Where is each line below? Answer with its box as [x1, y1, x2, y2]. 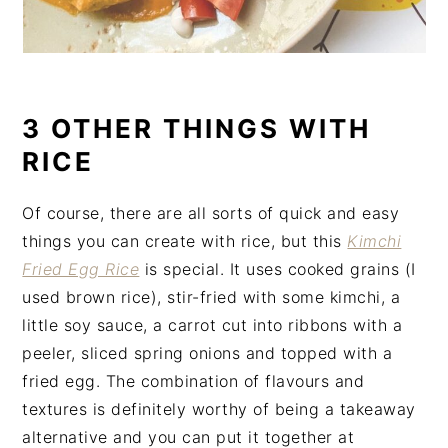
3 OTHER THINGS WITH [22, 112, 372, 144]
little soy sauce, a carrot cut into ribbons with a [22, 314, 403, 335]
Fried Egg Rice [22, 258, 140, 279]
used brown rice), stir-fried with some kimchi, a [22, 286, 401, 307]
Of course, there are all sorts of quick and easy [22, 202, 400, 223]
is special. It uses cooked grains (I [139, 258, 416, 279]
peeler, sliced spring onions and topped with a [22, 342, 393, 363]
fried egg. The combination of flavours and [22, 370, 365, 391]
